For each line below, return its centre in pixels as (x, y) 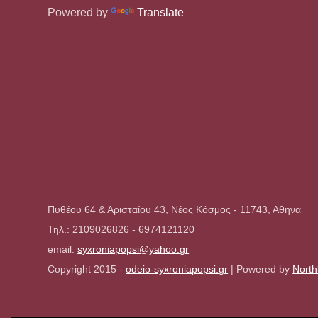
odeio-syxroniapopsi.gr (177, 269)
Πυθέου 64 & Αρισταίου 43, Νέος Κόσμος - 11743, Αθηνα (175, 209)
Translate (161, 12)
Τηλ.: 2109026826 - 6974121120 (121, 229)
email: (63, 249)
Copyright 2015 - (87, 269)
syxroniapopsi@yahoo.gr (133, 249)
